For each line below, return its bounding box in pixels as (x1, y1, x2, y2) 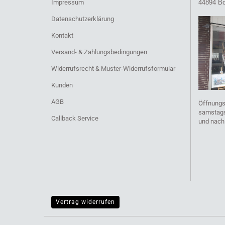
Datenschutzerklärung (51, 15, 114, 23)
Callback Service (51, 115, 98, 122)
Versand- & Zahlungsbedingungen (51, 48, 147, 56)
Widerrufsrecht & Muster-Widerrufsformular (51, 65, 175, 72)
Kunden (51, 81, 73, 89)
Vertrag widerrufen (56, 198, 115, 205)
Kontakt (51, 32, 73, 39)
